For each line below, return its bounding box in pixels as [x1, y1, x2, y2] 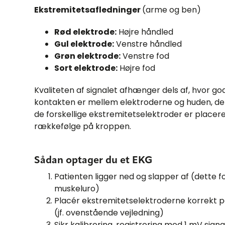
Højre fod [118, 62, 155, 74]
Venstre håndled [114, 38, 182, 50]
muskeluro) [54, 182, 99, 194]
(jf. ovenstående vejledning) [54, 206, 164, 218]
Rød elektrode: [54, 26, 117, 38]
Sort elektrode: [54, 62, 118, 74]
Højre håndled [117, 26, 173, 38]
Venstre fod [121, 50, 169, 62]
